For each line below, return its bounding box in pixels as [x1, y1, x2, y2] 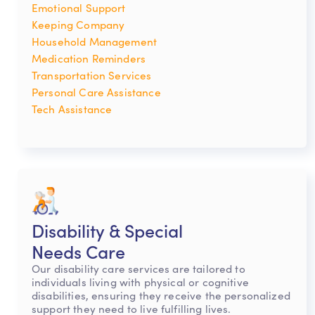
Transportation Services [32, 67, 152, 83]
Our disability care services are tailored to [32, 261, 245, 276]
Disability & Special [32, 217, 183, 243]
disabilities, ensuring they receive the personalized [32, 288, 290, 303]
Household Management [32, 34, 157, 49]
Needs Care [32, 238, 125, 264]
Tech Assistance [32, 101, 112, 117]
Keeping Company [32, 17, 125, 32]
